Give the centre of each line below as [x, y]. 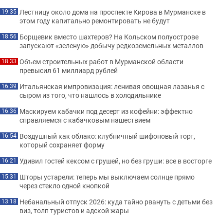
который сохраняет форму [62, 145]
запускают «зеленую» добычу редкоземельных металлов [111, 45]
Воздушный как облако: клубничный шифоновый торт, [107, 136]
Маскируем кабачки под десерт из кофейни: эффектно [106, 111]
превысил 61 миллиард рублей [69, 70]
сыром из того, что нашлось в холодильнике [90, 95]
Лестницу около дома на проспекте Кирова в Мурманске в [113, 12]
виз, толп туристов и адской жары [74, 210]
